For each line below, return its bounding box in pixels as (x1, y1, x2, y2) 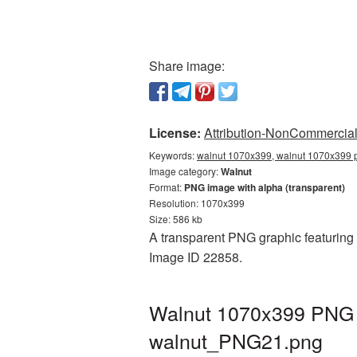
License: (149, 124, 201, 142)
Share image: (149, 57, 225, 75)
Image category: (149, 164, 221, 178)
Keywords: (149, 148, 197, 162)
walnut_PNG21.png (149, 326, 323, 355)
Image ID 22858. (149, 248, 242, 266)
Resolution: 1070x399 (149, 196, 245, 210)
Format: (149, 180, 184, 194)
